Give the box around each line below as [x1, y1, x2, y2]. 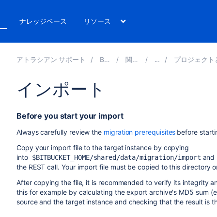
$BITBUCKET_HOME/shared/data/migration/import [28, 154, 201, 161]
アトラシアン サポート [16, 55, 86, 63]
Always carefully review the [16, 128, 104, 136]
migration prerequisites [104, 128, 176, 136]
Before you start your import [16, 111, 124, 121]
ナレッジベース [19, 17, 67, 25]
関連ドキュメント [125, 55, 132, 63]
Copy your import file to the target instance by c [16, 143, 168, 152]
